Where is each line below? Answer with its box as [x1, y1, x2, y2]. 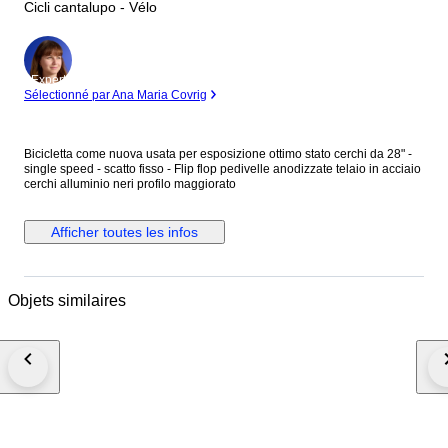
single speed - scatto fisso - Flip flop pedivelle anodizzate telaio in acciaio [24, 162, 421, 177]
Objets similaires [8, 291, 126, 309]
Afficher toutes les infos [51, 224, 198, 241]
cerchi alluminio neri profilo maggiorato [24, 177, 236, 192]
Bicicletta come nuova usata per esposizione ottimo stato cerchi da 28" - [24, 147, 412, 162]
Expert [30, 73, 66, 88]
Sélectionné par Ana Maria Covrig [24, 88, 207, 103]
